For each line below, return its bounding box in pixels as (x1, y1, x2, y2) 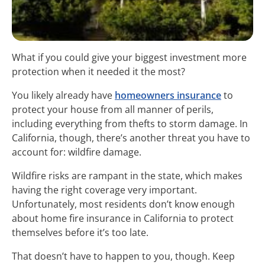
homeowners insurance (115, 88, 221, 102)
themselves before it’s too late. (12, 225, 151, 239)
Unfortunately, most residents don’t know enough (12, 197, 235, 211)
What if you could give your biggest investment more (12, 50, 247, 64)
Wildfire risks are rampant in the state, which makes (12, 169, 243, 182)
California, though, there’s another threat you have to (12, 131, 250, 144)
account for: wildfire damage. (12, 145, 144, 159)
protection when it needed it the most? (12, 64, 188, 78)
